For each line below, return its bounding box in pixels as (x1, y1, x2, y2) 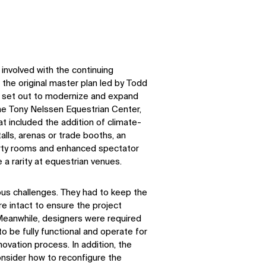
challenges (10, 188, 56, 197)
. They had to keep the (56, 188, 147, 197)
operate (100, 227, 133, 236)
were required (84, 214, 141, 223)
